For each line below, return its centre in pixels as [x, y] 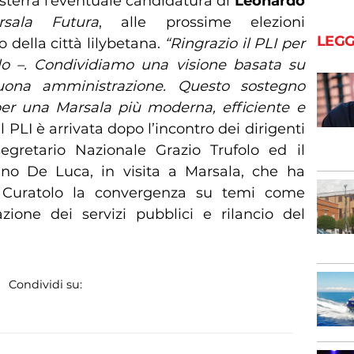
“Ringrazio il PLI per [235, 43]
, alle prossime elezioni [202, 22]
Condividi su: [45, 284]
